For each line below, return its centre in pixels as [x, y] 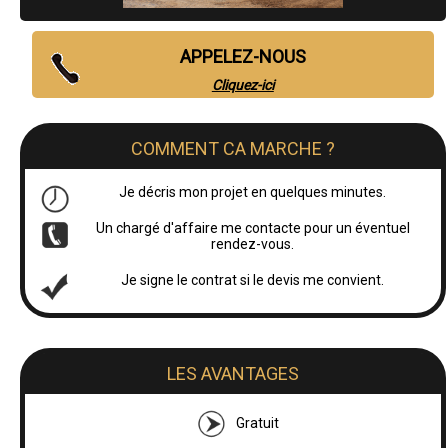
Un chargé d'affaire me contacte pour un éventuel [252, 227]
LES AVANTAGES [232, 373]
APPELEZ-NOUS [242, 56]
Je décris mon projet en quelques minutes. [253, 191]
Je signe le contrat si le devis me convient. [253, 279]
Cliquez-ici [242, 84]
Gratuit [258, 422]
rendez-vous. [253, 243]
